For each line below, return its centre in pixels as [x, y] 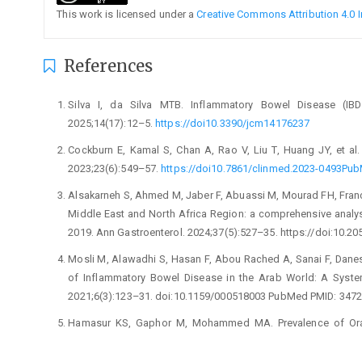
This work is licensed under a [127, 15]
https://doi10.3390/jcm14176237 [233, 124]
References [106, 66]
